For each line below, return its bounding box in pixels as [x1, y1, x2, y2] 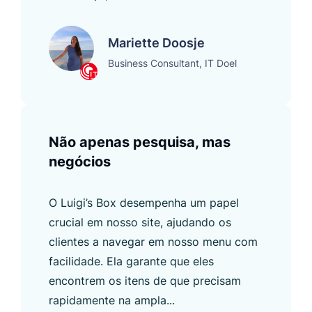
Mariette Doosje [108, 35, 205, 50]
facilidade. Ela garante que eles [49, 253, 214, 268]
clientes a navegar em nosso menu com [49, 234, 258, 249]
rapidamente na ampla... [49, 292, 175, 307]
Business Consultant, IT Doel [108, 56, 237, 69]
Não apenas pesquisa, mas [49, 133, 231, 150]
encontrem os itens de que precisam [49, 273, 241, 288]
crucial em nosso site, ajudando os [49, 214, 231, 229]
